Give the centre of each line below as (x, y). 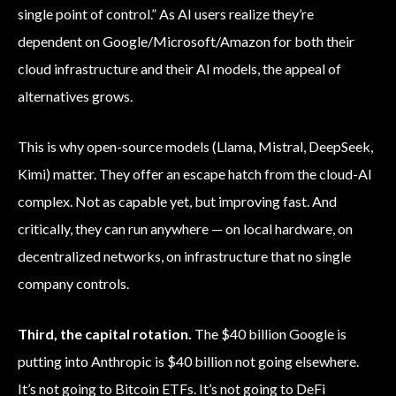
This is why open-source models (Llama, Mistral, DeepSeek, (195, 147)
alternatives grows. (75, 96)
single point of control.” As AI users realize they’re (166, 14)
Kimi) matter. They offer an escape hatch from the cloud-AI (195, 174)
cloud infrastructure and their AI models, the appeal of (179, 69)
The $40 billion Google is (269, 334)
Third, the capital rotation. (105, 334)
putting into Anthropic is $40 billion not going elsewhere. (188, 362)
